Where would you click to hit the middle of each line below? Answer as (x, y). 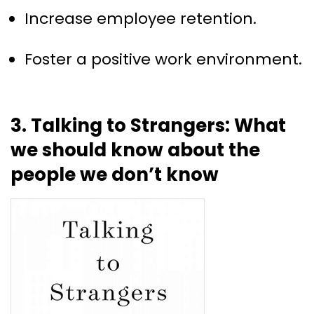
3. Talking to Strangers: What (148, 125)
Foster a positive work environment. (163, 59)
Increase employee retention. (141, 18)
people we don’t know (115, 174)
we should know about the (135, 150)
